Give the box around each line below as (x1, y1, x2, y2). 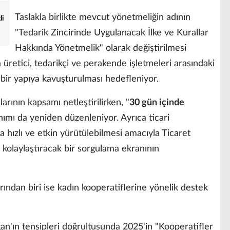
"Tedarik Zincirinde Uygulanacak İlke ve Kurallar (15, 28, 208, 37)
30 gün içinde (129, 98, 184, 107)
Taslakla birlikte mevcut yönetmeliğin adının (15, 12, 190, 22)
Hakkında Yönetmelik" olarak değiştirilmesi (15, 43, 186, 53)
